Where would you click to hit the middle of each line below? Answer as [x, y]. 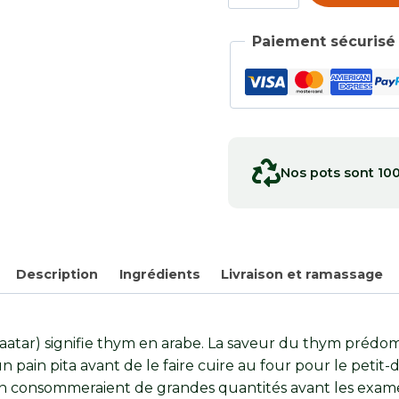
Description [57, 275]
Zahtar [251, 17]
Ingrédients [159, 275]
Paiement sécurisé [324, 41]
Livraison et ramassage [301, 275]
